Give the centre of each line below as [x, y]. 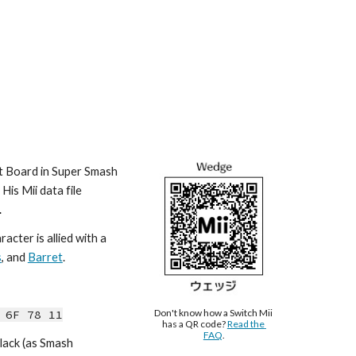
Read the [246, 324]
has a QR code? [194, 324]
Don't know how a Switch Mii [213, 313]
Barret [45, 257]
